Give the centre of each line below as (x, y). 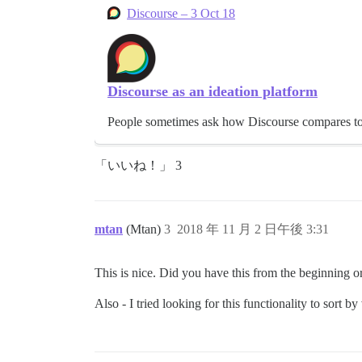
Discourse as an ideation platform (213, 91)
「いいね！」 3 (138, 165)
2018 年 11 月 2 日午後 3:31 (253, 229)
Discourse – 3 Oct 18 (181, 13)
